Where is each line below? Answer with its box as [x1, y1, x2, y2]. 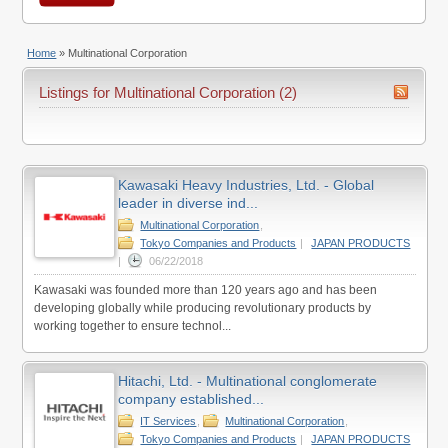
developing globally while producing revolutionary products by [33, 301, 371, 316]
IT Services [140, 415, 197, 428]
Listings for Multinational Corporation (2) [39, 84, 298, 101]
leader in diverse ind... [118, 195, 259, 212]
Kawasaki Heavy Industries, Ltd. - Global [118, 177, 375, 194]
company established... [118, 391, 265, 408]
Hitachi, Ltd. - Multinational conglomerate [118, 373, 378, 390]
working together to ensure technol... [33, 319, 231, 334]
